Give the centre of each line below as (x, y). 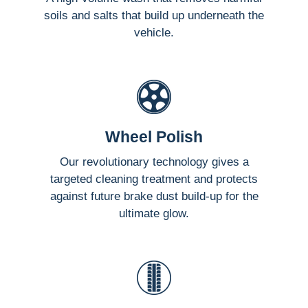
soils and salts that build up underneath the (154, 15)
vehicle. (154, 32)
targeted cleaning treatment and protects (154, 179)
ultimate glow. (154, 213)
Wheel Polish (154, 136)
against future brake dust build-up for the (154, 196)
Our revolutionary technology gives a (154, 162)
